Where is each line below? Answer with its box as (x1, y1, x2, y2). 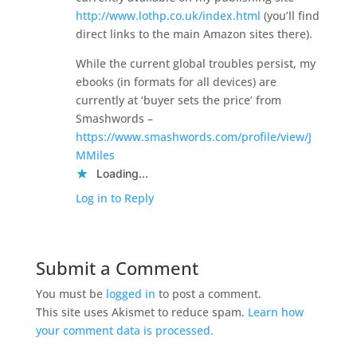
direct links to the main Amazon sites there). (75, 25, 312, 41)
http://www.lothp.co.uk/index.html (75, 7, 261, 23)
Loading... (96, 166, 148, 180)
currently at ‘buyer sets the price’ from (75, 92, 281, 108)
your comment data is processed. (35, 322, 214, 338)
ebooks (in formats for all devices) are (75, 73, 277, 89)
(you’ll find (260, 7, 320, 23)
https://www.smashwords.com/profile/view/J (75, 128, 312, 144)
